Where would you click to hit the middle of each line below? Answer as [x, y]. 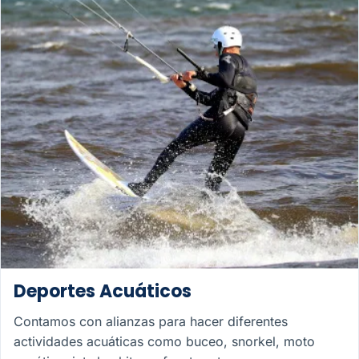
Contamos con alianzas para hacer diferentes [151, 321]
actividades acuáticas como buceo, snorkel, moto [164, 341]
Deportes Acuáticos [103, 291]
